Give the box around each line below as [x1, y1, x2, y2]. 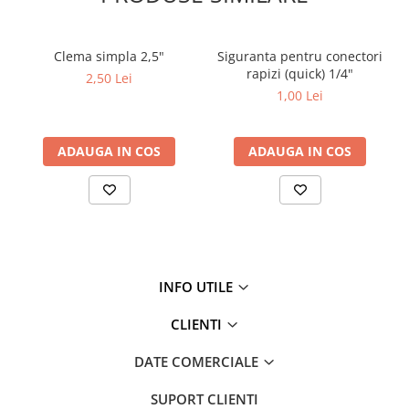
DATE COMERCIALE [133, 352, 262, 372]
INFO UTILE [159, 278, 236, 297]
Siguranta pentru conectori [217, 47, 383, 66]
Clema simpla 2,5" [54, 47, 164, 66]
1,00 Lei [277, 87, 323, 105]
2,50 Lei [86, 69, 132, 88]
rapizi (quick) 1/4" [246, 65, 353, 83]
